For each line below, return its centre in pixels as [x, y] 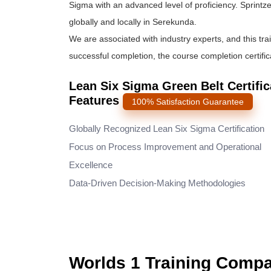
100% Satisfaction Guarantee [188, 102]
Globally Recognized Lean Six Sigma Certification [167, 129]
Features [96, 100]
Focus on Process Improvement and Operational [165, 147]
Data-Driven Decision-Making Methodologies [157, 183]
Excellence [91, 165]
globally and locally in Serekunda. [133, 22]
